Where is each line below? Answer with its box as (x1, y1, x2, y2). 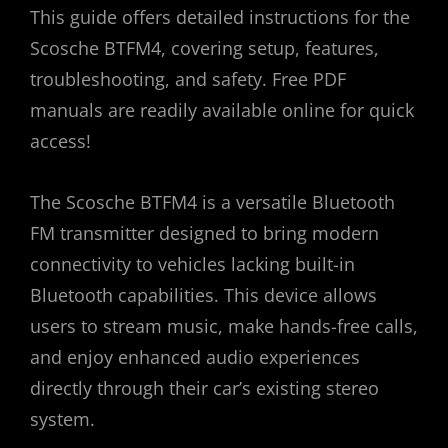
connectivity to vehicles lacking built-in (30, 252, 355, 277)
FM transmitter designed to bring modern (30, 221, 379, 246)
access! (30, 129, 91, 154)
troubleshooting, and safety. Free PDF (30, 67, 346, 92)
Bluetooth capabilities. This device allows (30, 283, 377, 308)
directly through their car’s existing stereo (30, 376, 379, 401)
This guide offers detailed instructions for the (30, 5, 410, 30)
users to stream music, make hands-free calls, (30, 314, 418, 339)
